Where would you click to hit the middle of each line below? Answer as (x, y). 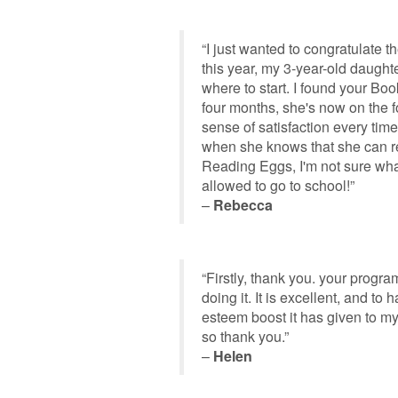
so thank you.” (245, 336)
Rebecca (243, 205)
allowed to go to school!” (278, 185)
